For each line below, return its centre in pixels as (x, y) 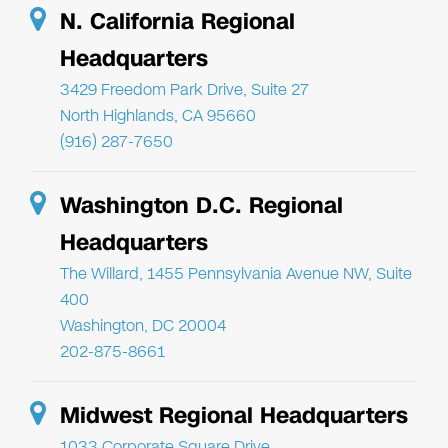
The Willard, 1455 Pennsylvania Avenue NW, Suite (236, 273)
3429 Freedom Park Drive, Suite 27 (184, 89)
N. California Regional (177, 21)
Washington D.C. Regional (201, 205)
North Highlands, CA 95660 (158, 115)
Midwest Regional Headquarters (234, 415)
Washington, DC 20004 (143, 325)
